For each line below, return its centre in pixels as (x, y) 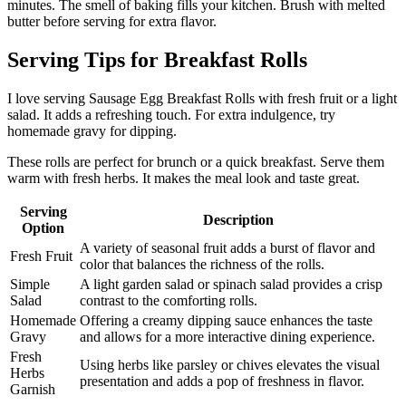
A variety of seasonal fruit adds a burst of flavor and (227, 248)
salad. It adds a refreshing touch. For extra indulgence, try (171, 115)
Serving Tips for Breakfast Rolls (157, 60)
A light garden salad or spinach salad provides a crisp (231, 285)
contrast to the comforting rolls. (169, 301)
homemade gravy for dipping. (92, 131)
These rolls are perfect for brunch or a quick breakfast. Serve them (196, 162)
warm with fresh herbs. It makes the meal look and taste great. (184, 179)
